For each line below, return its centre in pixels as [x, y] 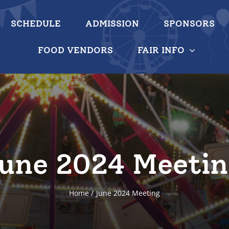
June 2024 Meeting [128, 193]
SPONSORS [189, 24]
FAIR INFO [161, 50]
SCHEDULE [36, 24]
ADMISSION [112, 24]
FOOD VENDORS [75, 50]
